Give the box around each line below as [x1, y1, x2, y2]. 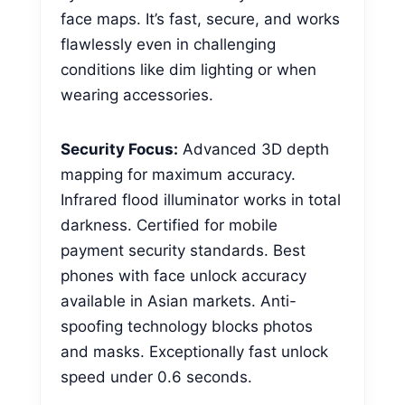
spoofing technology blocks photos [61, 316, 313, 335]
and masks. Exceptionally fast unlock [61, 342, 328, 361]
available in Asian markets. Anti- [61, 291, 297, 310]
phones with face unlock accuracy [61, 266, 306, 285]
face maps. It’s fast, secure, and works [61, 9, 340, 28]
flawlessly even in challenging [61, 34, 276, 53]
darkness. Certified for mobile [61, 215, 278, 234]
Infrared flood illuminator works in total [61, 190, 341, 209]
